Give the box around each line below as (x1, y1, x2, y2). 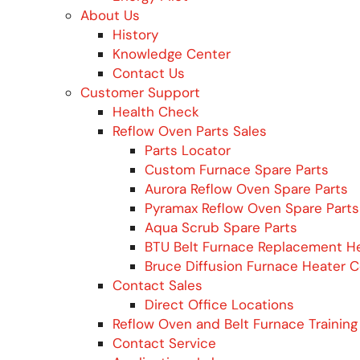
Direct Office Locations (145, 295, 294, 313)
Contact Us (112, 63, 185, 82)
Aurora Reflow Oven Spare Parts (145, 179, 348, 198)
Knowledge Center (112, 44, 231, 63)
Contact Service (112, 333, 216, 352)
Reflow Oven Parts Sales (112, 121, 267, 140)
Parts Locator (145, 141, 231, 159)
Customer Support (80, 83, 200, 101)
